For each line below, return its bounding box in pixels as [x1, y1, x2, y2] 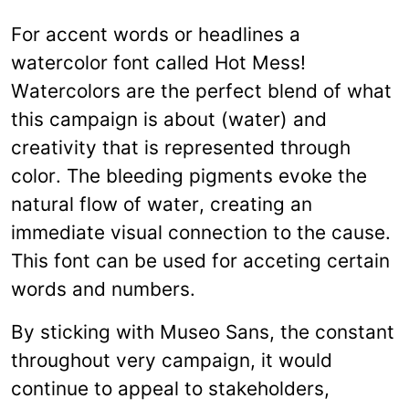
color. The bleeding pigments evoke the [11, 164, 367, 188]
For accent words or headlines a [11, 23, 300, 47]
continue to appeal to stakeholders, [11, 377, 330, 401]
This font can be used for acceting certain [11, 249, 390, 273]
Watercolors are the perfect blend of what [11, 79, 392, 103]
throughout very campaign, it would [11, 349, 332, 372]
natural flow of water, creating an [11, 193, 312, 216]
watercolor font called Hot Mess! [11, 51, 306, 75]
